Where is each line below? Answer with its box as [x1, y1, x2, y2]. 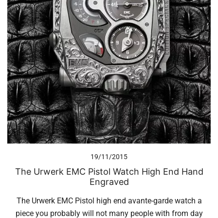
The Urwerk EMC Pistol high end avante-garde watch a [16, 196, 202, 206]
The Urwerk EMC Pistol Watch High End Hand [15, 166, 203, 177]
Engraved [89, 177, 129, 187]
